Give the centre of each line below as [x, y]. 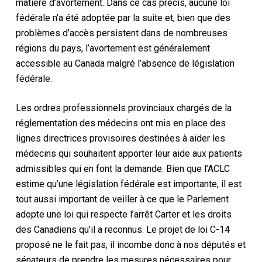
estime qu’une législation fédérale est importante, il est [128, 184]
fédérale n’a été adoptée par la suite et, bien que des [123, 18]
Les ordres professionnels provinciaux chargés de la [123, 108]
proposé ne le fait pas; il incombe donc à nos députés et [130, 244]
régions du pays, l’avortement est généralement [113, 48]
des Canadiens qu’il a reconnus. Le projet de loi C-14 [123, 229]
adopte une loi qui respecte [73, 214]
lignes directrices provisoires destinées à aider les [120, 138]
